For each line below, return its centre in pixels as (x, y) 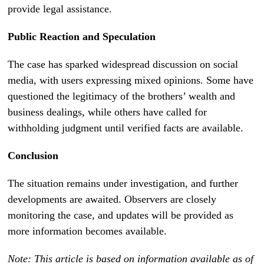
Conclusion (33, 155)
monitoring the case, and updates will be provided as (121, 215)
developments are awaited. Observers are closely (112, 199)
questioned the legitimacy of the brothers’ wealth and (122, 96)
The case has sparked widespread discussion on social (123, 64)
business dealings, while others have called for (108, 112)
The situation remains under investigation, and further (123, 183)
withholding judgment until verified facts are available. (127, 128)
